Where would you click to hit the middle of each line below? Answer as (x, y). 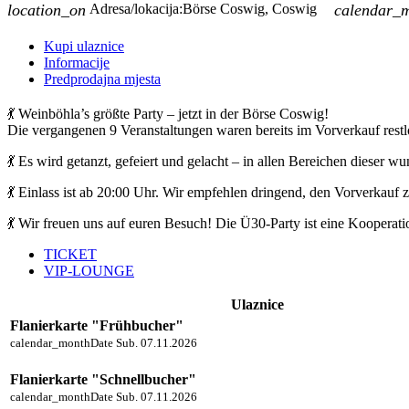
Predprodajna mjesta (102, 79)
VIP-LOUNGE (89, 270)
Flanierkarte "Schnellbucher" (103, 379)
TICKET (70, 254)
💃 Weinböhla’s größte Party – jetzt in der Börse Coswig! (168, 113)
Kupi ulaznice (84, 46)
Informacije (77, 62)
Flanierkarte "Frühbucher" (97, 325)
